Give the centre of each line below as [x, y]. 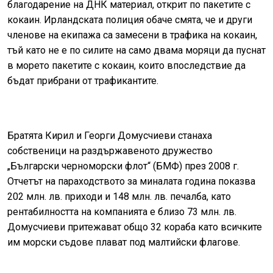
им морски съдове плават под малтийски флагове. [124, 242]
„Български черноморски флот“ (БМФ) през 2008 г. [123, 166]
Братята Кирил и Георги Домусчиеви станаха [110, 135]
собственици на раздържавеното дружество [110, 151]
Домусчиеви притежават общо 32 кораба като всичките [135, 227]
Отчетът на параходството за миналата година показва [131, 181]
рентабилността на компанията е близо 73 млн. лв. [122, 211]
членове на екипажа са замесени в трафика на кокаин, [132, 35]
